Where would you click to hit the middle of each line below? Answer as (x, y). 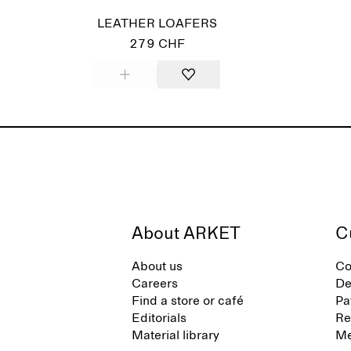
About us (157, 266)
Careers (155, 284)
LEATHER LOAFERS (157, 24)
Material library (175, 335)
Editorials (159, 318)
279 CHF (157, 44)
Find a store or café (188, 301)
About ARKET (186, 234)
